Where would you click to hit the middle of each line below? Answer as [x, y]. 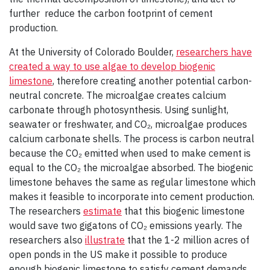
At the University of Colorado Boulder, [93, 52]
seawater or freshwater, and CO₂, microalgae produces [128, 124]
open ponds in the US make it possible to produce [118, 254]
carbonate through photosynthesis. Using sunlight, [119, 109]
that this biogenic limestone [183, 211]
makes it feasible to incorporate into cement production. [132, 196]
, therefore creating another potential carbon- [152, 80]
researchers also [47, 240]
